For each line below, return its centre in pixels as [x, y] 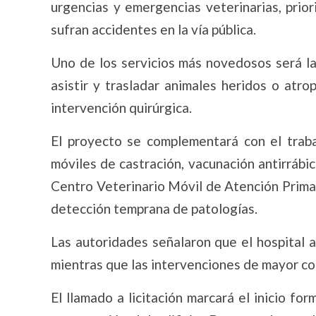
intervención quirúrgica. [121, 108]
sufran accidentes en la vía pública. [153, 30]
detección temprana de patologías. [154, 209]
